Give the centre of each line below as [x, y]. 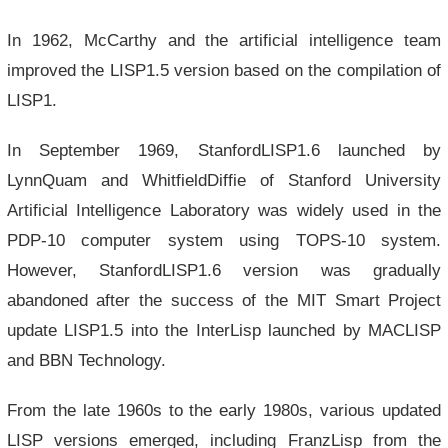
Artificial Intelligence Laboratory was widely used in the [224, 210]
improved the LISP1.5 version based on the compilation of [224, 70]
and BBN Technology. [86, 360]
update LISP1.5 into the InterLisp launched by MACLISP [224, 330]
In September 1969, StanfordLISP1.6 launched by [224, 150]
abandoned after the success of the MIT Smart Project [224, 300]
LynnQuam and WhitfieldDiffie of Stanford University [224, 180]
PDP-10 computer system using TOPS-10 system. [224, 240]
